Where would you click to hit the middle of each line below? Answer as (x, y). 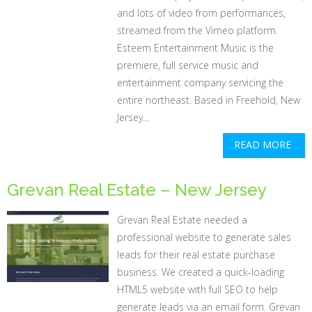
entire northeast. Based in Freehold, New (209, 100)
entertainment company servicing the (201, 83)
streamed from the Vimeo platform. (198, 30)
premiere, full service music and (188, 65)
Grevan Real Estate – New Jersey (137, 190)
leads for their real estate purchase (196, 255)
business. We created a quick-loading (201, 272)
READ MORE (263, 145)
